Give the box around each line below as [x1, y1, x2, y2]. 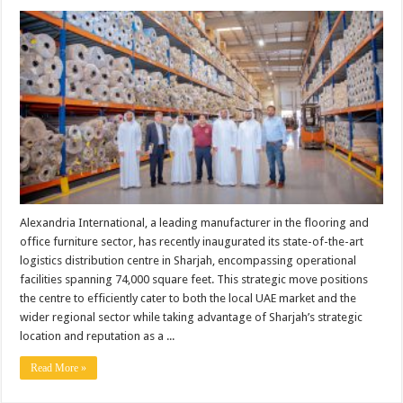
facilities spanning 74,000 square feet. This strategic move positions [20, 273, 369, 287]
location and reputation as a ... [20, 329, 175, 344]
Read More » [31, 362, 87, 375]
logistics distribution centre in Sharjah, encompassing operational [20, 254, 357, 268]
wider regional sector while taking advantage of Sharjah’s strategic [20, 310, 363, 325]
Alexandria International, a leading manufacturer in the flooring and [20, 216, 370, 230]
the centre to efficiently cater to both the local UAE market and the [20, 291, 357, 306]
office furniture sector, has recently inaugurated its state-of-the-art [20, 235, 364, 249]
